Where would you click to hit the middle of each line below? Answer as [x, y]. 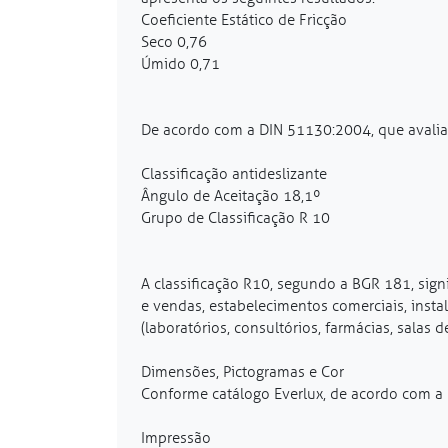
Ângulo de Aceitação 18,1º [231, 195]
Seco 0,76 [174, 41]
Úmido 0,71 [180, 63]
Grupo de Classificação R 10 [235, 217]
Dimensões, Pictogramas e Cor [242, 371]
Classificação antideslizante [234, 173]
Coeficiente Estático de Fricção [244, 19]
